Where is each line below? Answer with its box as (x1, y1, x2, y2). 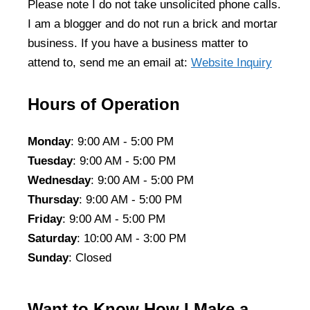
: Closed (69, 250, 111, 264)
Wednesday (28, 173, 91, 187)
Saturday (28, 231, 77, 245)
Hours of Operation (28, 94, 180, 113)
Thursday (28, 192, 79, 206)
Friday (28, 212, 62, 226)
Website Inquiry (191, 56, 272, 70)
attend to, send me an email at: (28, 56, 191, 70)
